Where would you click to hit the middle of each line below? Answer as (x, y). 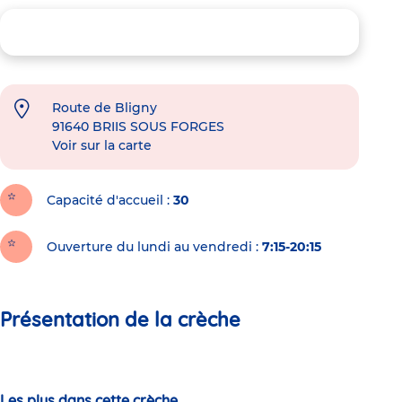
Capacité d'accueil (105, 200)
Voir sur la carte (102, 145)
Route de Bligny (105, 107)
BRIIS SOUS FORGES (158, 126)
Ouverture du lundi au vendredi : (153, 246)
